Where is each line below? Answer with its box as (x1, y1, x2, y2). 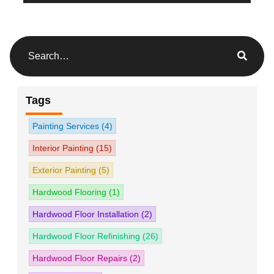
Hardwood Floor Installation (32, 209, 141, 219)
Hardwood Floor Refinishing (32, 231, 143, 241)
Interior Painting (32, 143, 96, 153)
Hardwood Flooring (32, 187, 109, 197)
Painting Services (32, 120, 102, 131)
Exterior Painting (32, 165, 98, 175)
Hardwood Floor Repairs (32, 253, 130, 263)
